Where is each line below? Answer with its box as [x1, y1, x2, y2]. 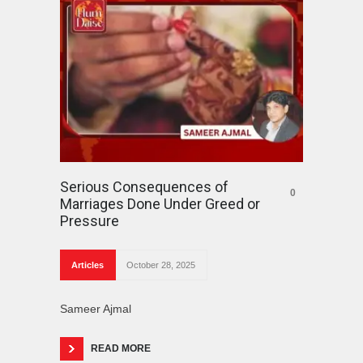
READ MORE [91, 342, 151, 354]
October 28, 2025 [126, 259, 195, 270]
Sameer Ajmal [60, 301, 131, 315]
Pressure [60, 211, 119, 229]
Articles [71, 259, 104, 270]
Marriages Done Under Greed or [60, 194, 260, 212]
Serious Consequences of [60, 177, 228, 195]
